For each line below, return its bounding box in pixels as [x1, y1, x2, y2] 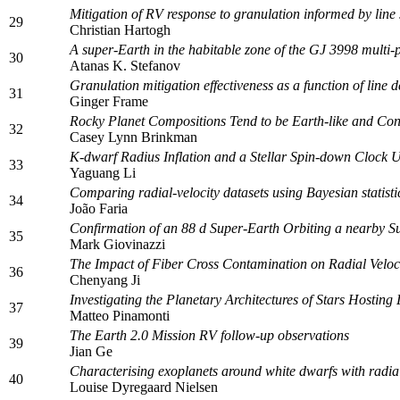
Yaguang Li [70, 164, 136, 180]
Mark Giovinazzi [70, 236, 165, 252]
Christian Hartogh [70, 21, 171, 37]
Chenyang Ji [70, 271, 140, 287]
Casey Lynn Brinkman [70, 129, 197, 145]
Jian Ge [70, 343, 112, 359]
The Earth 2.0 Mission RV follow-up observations [70, 327, 349, 343]
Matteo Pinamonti [70, 307, 170, 323]
